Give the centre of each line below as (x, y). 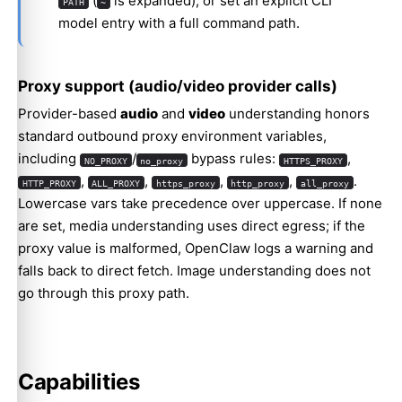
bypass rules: (234, 159)
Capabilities (79, 382)
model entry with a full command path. (179, 23)
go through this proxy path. (104, 293)
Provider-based (69, 114)
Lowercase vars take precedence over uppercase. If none (200, 204)
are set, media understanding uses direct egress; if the (192, 226)
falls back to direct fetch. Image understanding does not (194, 271)
